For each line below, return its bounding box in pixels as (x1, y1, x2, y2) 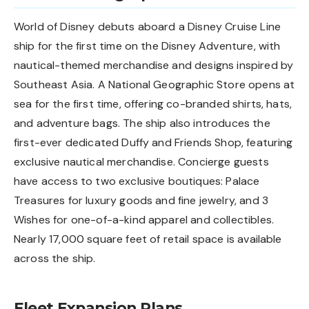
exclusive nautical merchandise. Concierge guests (14, 154, 269, 169)
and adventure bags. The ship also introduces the (14, 115, 270, 130)
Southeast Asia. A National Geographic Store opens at (14, 77, 295, 92)
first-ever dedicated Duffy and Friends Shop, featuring (14, 134, 293, 150)
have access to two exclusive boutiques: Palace (14, 173, 260, 188)
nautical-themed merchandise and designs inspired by (14, 57, 294, 72)
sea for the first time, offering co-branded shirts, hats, (14, 96, 292, 111)
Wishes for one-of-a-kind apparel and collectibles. (14, 212, 275, 227)
